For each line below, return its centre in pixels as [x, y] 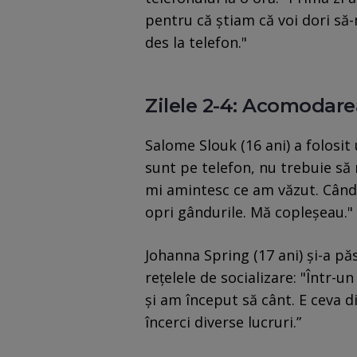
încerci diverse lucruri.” [223, 322]
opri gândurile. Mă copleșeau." [249, 212]
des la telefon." [196, 43]
